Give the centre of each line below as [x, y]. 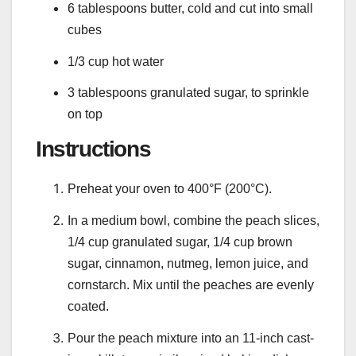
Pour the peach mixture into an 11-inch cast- [191, 338]
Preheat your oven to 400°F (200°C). [170, 189]
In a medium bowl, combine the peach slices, [193, 220]
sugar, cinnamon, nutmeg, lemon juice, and [188, 263]
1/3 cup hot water [116, 61]
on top [85, 114]
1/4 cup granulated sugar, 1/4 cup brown [180, 242]
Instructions [93, 149]
